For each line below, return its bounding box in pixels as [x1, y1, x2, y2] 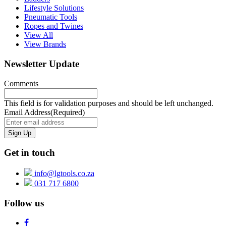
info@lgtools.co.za [34, 169, 94, 178]
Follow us [4, 197, 44, 208]
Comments [4, 79, 38, 88]
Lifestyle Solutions [24, 4, 84, 13]
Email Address [4, 107, 50, 117]
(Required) [50, 107, 85, 117]
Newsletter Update [4, 58, 79, 69]
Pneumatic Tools [24, 13, 77, 22]
